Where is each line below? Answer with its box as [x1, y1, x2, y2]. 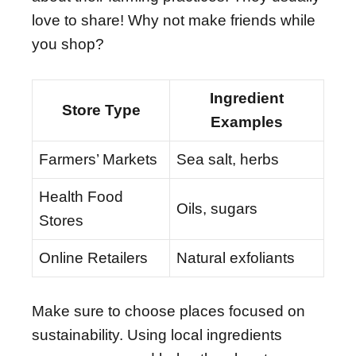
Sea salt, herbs [176, 150, 279, 168]
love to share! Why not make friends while [32, 12, 315, 29]
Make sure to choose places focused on [32, 303, 305, 320]
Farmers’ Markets [39, 150, 157, 168]
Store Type [61, 101, 141, 118]
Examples [211, 113, 283, 130]
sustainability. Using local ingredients [32, 327, 282, 344]
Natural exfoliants [176, 249, 295, 266]
